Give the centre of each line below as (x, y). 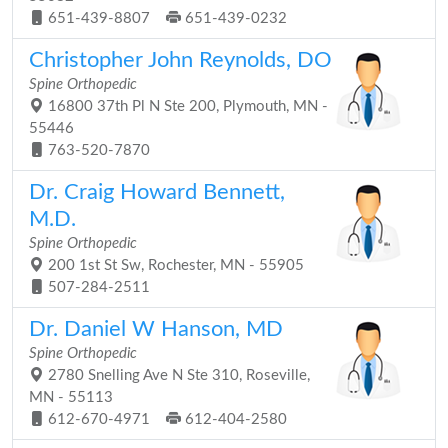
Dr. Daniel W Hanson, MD (156, 329)
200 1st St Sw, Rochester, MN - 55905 (174, 265)
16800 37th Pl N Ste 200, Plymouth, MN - (186, 106)
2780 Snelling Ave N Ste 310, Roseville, (177, 375)
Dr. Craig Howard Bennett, (157, 192)
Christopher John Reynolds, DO (180, 60)
